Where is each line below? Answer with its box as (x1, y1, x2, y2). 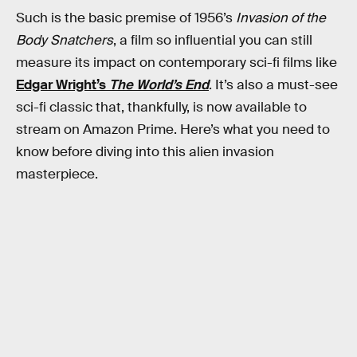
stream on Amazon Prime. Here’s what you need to (16, 120, 330, 138)
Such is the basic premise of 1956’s (16, 9, 236, 26)
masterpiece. (16, 165, 98, 182)
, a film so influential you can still (113, 31, 312, 49)
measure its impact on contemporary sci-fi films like (16, 53, 337, 71)
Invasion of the (236, 9, 326, 26)
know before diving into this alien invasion (16, 143, 274, 160)
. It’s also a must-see (209, 76, 338, 93)
